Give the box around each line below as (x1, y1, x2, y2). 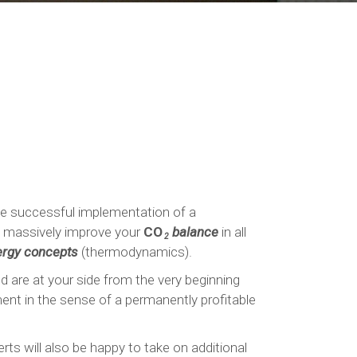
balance (169, 224, 218, 240)
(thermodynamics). (78, 244, 198, 260)
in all (218, 224, 246, 240)
